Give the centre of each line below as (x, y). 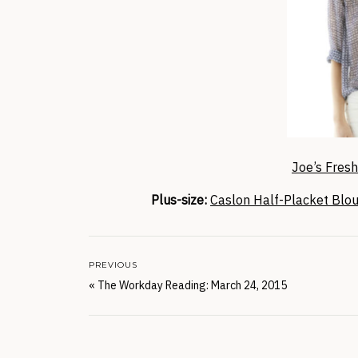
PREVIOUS (113, 265)
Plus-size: (179, 200)
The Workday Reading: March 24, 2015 (192, 285)
